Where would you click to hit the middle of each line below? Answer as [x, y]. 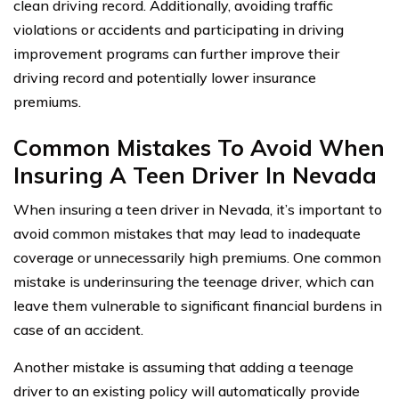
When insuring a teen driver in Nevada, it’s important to [198, 210]
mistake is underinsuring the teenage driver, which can [194, 282]
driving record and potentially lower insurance [165, 78]
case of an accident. [78, 330]
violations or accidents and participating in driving [179, 30]
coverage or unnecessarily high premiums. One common [197, 258]
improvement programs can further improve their [176, 54]
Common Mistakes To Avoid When [199, 148]
